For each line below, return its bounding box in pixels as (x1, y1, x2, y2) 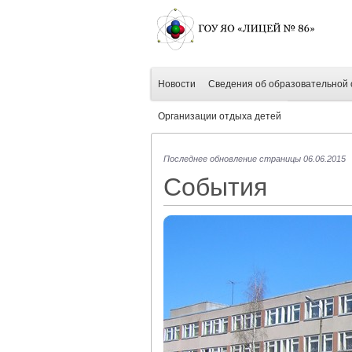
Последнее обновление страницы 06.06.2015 (163, 154, 346, 163)
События (163, 173, 267, 201)
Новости (158, 79, 196, 90)
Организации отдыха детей (158, 111, 281, 122)
